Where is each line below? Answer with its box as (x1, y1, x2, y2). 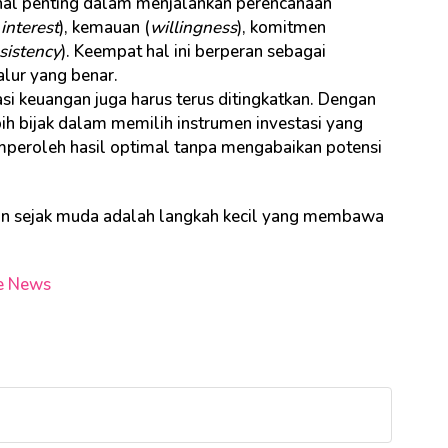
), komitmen (237, 15, 326, 39)
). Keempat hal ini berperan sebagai (61, 39, 326, 63)
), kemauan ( (59, 15, 150, 39)
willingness (150, 15, 237, 39)
